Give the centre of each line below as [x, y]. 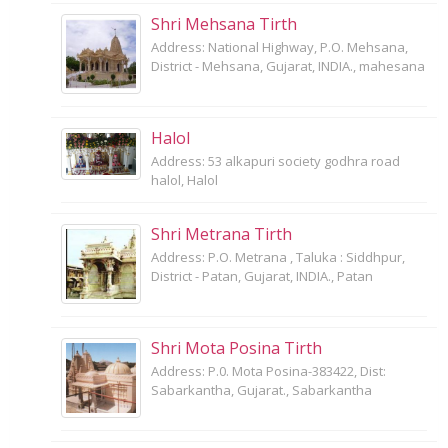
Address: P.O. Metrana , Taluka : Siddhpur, [278, 256]
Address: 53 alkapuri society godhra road [275, 160]
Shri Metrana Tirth [221, 233]
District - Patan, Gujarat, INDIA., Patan [262, 275]
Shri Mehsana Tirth [224, 23]
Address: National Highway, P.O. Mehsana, [279, 46]
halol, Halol [184, 179]
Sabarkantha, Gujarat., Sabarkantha [261, 389]
